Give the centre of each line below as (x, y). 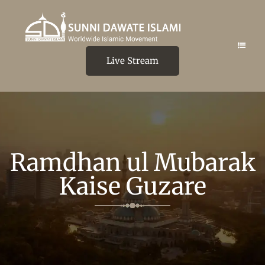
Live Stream (132, 60)
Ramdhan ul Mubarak (132, 162)
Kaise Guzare (132, 186)
